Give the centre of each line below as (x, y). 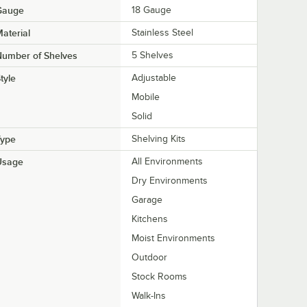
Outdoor (149, 258)
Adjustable (154, 78)
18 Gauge (151, 10)
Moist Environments (173, 238)
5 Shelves (152, 56)
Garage (147, 200)
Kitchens (150, 219)
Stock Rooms (159, 277)
